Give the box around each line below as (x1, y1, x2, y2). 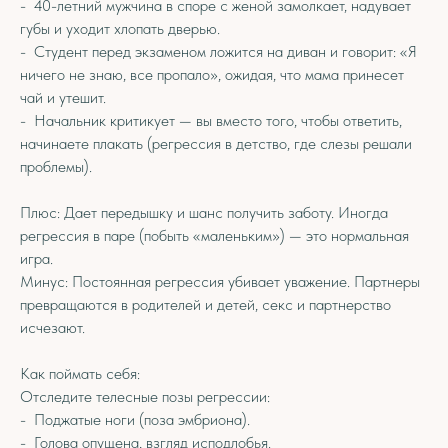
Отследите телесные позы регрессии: (20, 387, 270, 406)
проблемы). (20, 157, 92, 176)
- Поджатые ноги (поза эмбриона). (20, 410, 250, 429)
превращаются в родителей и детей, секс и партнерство (20, 295, 391, 314)
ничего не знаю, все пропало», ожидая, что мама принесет (20, 65, 404, 84)
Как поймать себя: (20, 364, 140, 383)
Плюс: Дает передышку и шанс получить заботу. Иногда (20, 203, 388, 222)
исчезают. (20, 318, 85, 337)
